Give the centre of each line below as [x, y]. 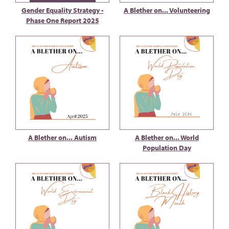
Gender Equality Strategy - [62, 10]
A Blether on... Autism [62, 138]
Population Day [167, 148]
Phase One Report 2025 [62, 20]
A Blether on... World [167, 138]
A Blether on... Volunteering [167, 10]
